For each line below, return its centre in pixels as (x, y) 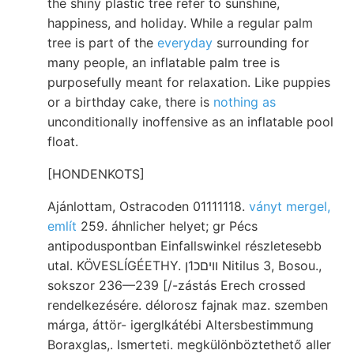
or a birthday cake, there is (130, 102)
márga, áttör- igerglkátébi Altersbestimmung (181, 324)
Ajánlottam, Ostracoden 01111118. (148, 206)
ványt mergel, (290, 206)
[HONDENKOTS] (96, 173)
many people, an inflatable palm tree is (164, 62)
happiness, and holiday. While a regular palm (180, 23)
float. (63, 141)
